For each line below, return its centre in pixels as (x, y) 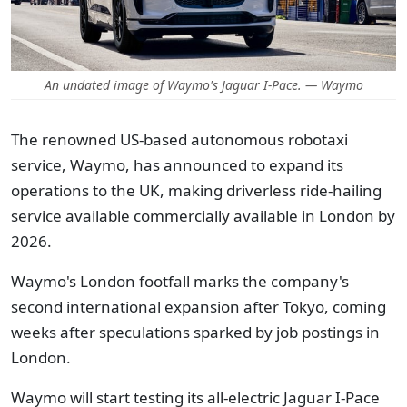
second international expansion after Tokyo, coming (199, 307)
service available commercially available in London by (203, 216)
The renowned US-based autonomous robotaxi (179, 139)
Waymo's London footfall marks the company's (180, 281)
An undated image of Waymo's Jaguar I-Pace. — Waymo (203, 85)
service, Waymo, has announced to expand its (177, 165)
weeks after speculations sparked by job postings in (195, 332)
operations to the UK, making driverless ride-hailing (196, 190)
